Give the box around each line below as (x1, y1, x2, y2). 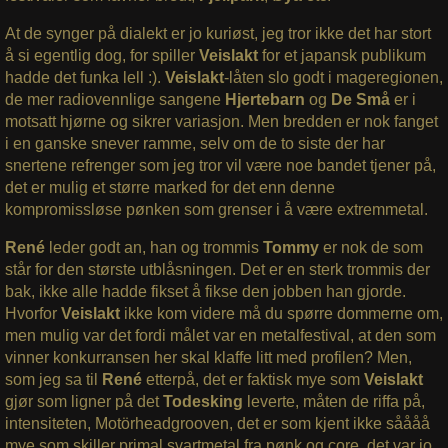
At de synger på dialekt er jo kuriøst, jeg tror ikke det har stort (4, 25, 431, 43)
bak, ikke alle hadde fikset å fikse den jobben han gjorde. (4, 283, 406, 301)
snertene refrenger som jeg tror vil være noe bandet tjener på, (4, 157, 436, 175)
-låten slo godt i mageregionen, (223, 69, 443, 87)
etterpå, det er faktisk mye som (141, 371, 364, 389)
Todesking (162, 393, 247, 411)
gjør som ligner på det (4, 393, 163, 411)
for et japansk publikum (261, 47, 426, 65)
